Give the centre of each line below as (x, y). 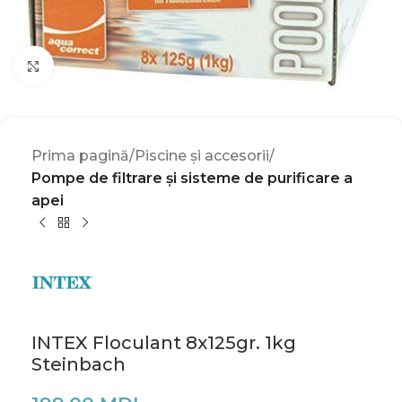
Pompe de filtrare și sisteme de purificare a (192, 178)
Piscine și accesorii (202, 156)
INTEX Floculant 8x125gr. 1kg (164, 343)
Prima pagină (80, 156)
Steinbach (83, 364)
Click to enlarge (107, 66)
